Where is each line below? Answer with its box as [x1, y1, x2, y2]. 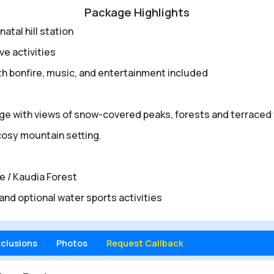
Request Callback [106, 237, 183, 249]
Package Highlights [84, 4, 190, 20]
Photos [56, 237, 87, 249]
